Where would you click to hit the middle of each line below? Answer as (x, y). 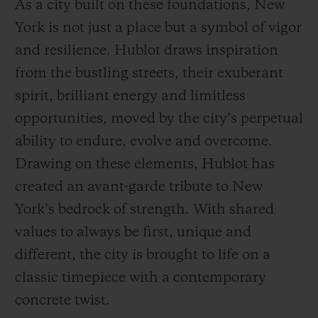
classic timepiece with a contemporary (141, 278)
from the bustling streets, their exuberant (149, 73)
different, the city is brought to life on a (143, 255)
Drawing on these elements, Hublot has (145, 164)
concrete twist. (62, 301)
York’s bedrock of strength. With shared (144, 210)
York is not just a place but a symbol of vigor (158, 28)
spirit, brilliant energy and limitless (130, 96)
